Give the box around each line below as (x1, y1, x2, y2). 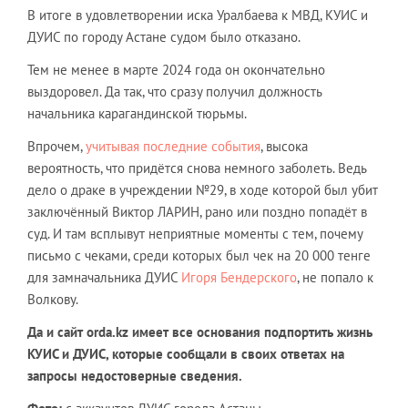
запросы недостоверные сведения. (27, 367, 242, 384)
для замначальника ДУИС (27, 269, 181, 286)
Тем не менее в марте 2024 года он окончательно (27, 61, 325, 78)
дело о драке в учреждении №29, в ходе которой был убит (27, 181, 378, 199)
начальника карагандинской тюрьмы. (27, 105, 247, 122)
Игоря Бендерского (181, 269, 297, 286)
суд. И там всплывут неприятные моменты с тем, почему (27, 225, 362, 242)
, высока (260, 138, 308, 155)
